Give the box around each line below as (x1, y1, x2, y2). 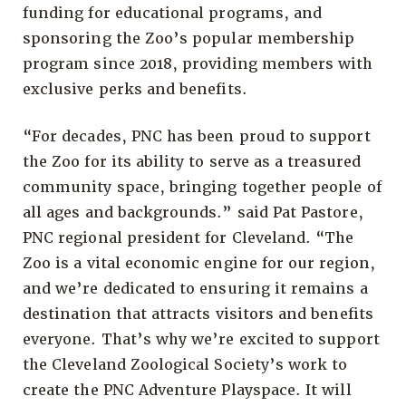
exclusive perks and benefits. (23, 79, 247, 99)
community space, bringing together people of (23, 177, 382, 197)
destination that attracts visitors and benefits (23, 304, 373, 324)
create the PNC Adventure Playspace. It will (23, 380, 352, 400)
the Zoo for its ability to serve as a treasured (23, 151, 361, 171)
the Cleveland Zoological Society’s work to (23, 354, 348, 374)
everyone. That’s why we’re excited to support (23, 329, 380, 349)
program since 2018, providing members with (23, 53, 373, 73)
